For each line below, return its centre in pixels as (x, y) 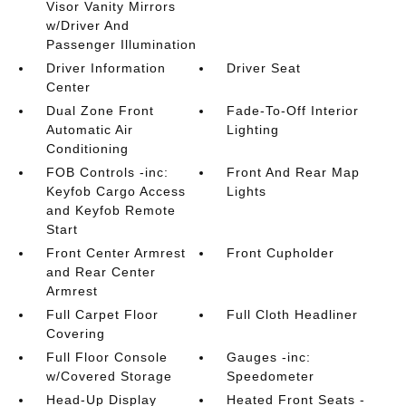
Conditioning (87, 149)
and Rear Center (101, 272)
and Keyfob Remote (111, 210)
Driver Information (106, 68)
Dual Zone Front (100, 111)
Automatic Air (89, 130)
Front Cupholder (281, 253)
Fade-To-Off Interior (293, 111)
